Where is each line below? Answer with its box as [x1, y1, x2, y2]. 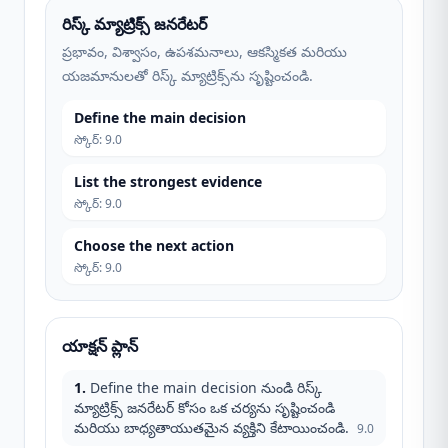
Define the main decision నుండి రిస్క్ [90, 378, 322, 397]
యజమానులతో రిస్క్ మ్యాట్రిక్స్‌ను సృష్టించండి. [62, 66, 313, 85]
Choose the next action [74, 236, 234, 255]
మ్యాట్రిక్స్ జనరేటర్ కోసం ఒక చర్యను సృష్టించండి [74, 398, 335, 417]
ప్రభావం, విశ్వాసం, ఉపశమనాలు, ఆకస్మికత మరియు [62, 42, 347, 61]
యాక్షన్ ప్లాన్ [62, 335, 138, 357]
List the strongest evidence [74, 172, 262, 191]
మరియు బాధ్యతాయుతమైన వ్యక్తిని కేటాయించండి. [74, 418, 349, 437]
